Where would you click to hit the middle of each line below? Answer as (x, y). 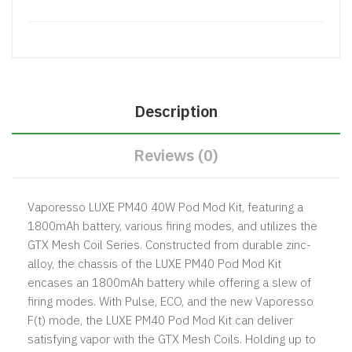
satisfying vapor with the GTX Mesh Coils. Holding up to (172, 339)
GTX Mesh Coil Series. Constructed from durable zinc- (169, 244)
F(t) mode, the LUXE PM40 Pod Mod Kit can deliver (160, 320)
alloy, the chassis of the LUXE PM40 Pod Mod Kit (154, 263)
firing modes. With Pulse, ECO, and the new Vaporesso (170, 301)
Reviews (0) (176, 155)
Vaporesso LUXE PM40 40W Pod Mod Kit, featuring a (165, 207)
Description (176, 111)
